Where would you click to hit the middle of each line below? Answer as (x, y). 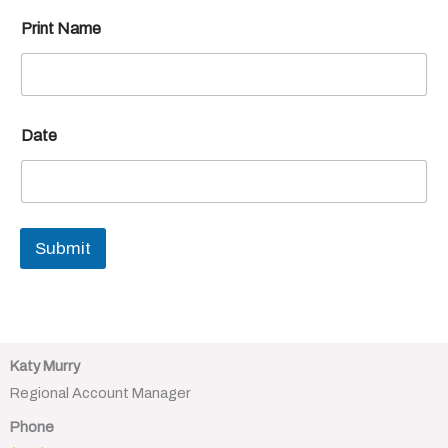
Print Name (61, 28)
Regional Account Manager (100, 392)
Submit (63, 248)
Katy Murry (45, 365)
